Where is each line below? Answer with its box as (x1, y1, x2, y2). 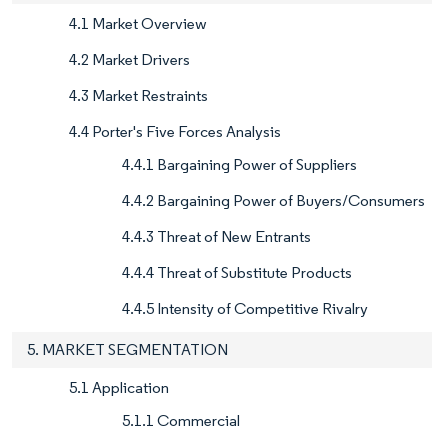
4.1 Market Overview (69, 14, 207, 34)
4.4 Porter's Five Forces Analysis (69, 122, 281, 142)
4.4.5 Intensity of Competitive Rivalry (122, 299, 368, 319)
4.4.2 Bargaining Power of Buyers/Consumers (122, 191, 425, 211)
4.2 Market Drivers (69, 50, 190, 70)
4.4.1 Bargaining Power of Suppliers (122, 155, 357, 175)
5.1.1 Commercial (122, 411, 240, 431)
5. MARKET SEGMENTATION (27, 340, 228, 360)
